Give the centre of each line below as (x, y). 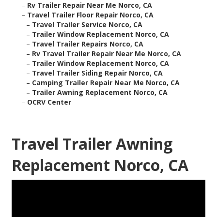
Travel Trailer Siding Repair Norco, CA (97, 73)
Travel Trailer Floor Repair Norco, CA (90, 15)
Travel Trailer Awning (92, 144)
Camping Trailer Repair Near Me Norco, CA (106, 83)
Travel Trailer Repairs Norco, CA (88, 44)
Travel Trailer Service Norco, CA (87, 25)
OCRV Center (49, 102)
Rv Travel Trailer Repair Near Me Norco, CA (107, 54)
